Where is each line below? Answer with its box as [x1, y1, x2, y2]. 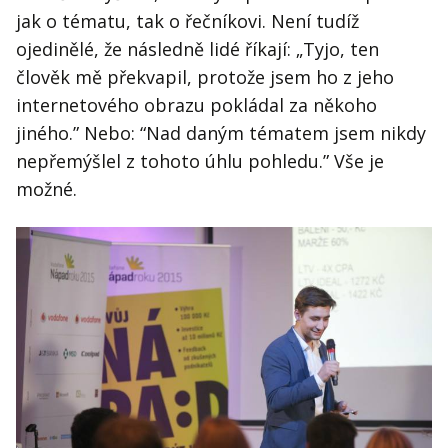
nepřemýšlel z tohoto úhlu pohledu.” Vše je [16, 149, 384, 174]
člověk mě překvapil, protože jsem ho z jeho [16, 65, 394, 90]
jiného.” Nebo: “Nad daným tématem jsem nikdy [16, 121, 426, 146]
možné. [16, 177, 77, 202]
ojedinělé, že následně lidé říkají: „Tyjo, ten [16, 37, 379, 62]
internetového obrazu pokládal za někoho [16, 93, 377, 118]
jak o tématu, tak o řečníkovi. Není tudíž [16, 9, 359, 34]
